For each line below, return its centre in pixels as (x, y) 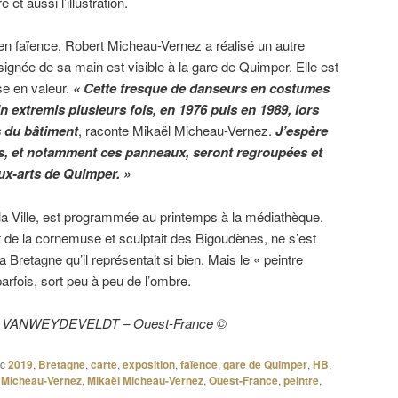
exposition (149, 364)
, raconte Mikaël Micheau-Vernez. (177, 131)
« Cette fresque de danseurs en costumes (201, 88)
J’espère (302, 131)
